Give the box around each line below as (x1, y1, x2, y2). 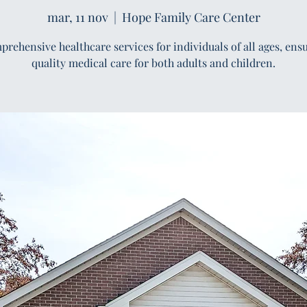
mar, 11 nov (47, 9, 108, 25)
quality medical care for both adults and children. (32, 56, 275, 70)
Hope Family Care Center (121, 9, 260, 25)
